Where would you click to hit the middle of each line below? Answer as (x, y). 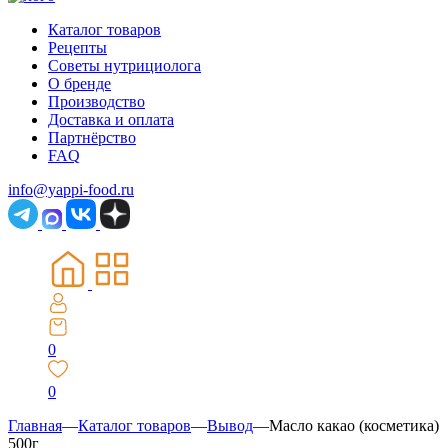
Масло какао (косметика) (354, 425)
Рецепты (77, 47)
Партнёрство (92, 137)
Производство (96, 101)
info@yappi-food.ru (71, 189)
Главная (35, 425)
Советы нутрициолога (124, 65)
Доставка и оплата (111, 119)
